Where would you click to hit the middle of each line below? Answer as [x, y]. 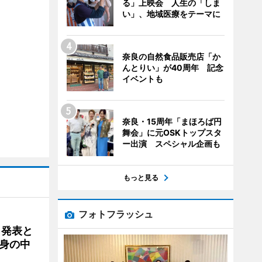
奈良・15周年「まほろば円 [172, 121]
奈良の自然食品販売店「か [171, 56]
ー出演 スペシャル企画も [171, 144]
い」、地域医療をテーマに [171, 14]
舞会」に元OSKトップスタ [172, 132]
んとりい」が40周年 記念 [173, 68]
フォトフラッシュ [116, 214]
